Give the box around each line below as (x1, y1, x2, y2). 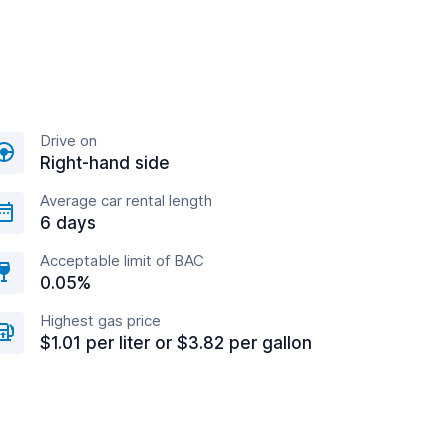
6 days (40, 213, 96, 233)
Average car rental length (40, 191, 212, 210)
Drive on (40, 131, 97, 150)
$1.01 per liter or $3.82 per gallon (40, 333, 312, 353)
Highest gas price (40, 311, 161, 330)
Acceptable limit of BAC (40, 251, 204, 270)
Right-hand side (40, 153, 170, 173)
